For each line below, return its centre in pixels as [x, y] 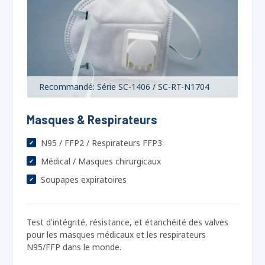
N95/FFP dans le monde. [74, 218]
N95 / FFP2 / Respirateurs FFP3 [101, 114]
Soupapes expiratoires [84, 150]
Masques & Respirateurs [92, 90]
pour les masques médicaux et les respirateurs [116, 205]
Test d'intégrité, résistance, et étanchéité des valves [127, 193]
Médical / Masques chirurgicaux [101, 132]
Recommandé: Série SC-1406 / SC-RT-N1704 [124, 57]
